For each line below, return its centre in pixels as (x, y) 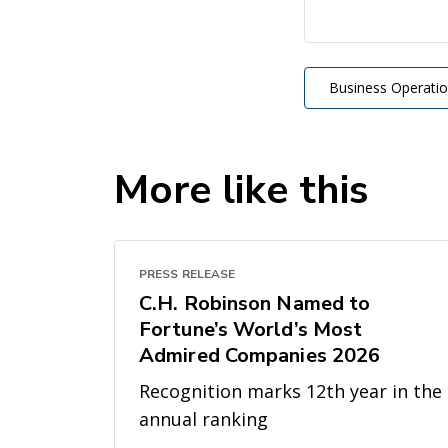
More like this (241, 190)
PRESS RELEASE (187, 274)
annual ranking (203, 419)
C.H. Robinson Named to (255, 304)
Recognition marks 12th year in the (290, 391)
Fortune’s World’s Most (251, 330)
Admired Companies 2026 (260, 356)
